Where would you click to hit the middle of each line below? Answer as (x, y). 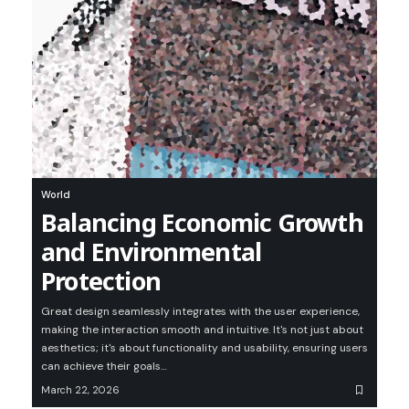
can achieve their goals (101, 367)
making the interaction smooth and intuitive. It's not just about (202, 330)
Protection (101, 281)
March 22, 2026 (80, 390)
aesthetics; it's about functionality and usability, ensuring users (204, 348)
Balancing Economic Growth (202, 223)
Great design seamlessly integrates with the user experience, (200, 312)
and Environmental (152, 252)
